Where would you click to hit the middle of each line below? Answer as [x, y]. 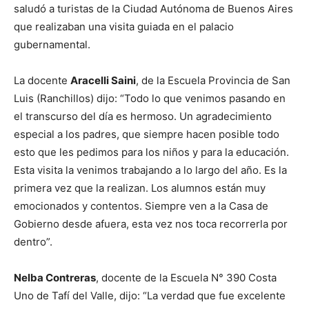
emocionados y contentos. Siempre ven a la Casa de [141, 206]
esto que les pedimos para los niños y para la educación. [151, 152]
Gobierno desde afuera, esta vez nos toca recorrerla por [151, 224]
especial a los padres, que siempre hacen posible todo [147, 134]
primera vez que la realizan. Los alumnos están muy [140, 188]
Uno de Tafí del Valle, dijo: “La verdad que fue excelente [150, 296]
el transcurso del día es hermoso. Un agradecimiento [143, 117]
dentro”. [33, 242]
